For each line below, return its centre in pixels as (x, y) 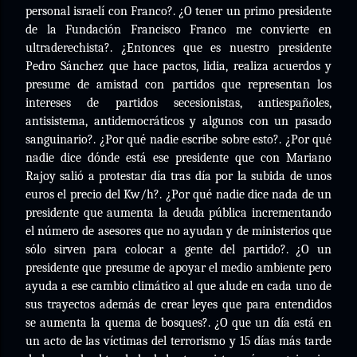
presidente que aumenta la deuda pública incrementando (178, 213)
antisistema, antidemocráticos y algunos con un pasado (178, 121)
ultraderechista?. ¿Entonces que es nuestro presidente (178, 48)
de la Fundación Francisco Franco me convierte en (178, 29)
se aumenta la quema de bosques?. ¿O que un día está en (178, 323)
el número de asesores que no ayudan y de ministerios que (178, 231)
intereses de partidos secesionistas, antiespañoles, (178, 103)
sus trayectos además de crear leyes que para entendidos (178, 304)
